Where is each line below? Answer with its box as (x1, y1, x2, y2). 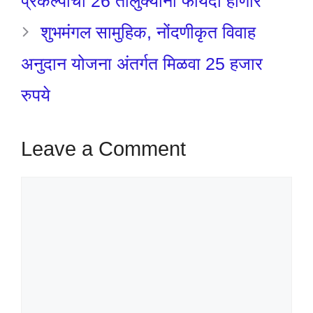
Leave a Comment (21, 138, 186, 161)
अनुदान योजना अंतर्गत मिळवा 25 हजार (21, 53, 263, 73)
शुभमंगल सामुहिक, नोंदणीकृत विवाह (41, 22, 256, 42)
